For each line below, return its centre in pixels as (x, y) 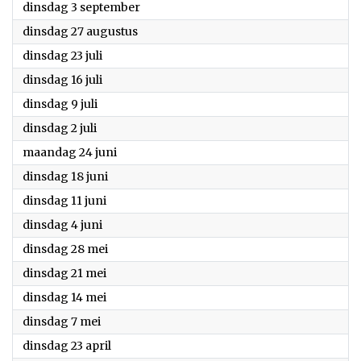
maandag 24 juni (70, 152)
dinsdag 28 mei (65, 249)
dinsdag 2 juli (60, 128)
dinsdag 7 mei (62, 322)
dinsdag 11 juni (64, 201)
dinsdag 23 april (67, 346)
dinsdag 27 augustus (80, 31)
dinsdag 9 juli (60, 104)
